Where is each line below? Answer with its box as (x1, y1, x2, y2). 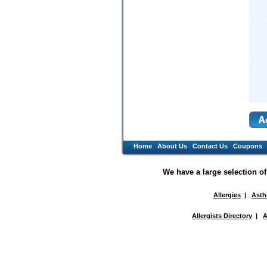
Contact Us (192, 142, 228, 150)
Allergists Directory (192, 212, 252, 220)
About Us (157, 142, 187, 150)
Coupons (232, 142, 262, 150)
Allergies (213, 191, 241, 199)
